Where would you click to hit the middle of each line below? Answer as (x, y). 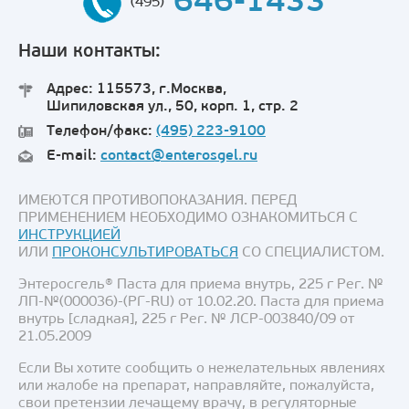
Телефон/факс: (101, 131)
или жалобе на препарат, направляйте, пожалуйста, (196, 386)
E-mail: (73, 156)
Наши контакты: (89, 52)
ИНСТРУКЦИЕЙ (69, 235)
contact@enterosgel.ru (179, 156)
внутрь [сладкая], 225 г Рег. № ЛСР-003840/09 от (186, 319)
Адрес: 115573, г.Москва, (136, 89)
